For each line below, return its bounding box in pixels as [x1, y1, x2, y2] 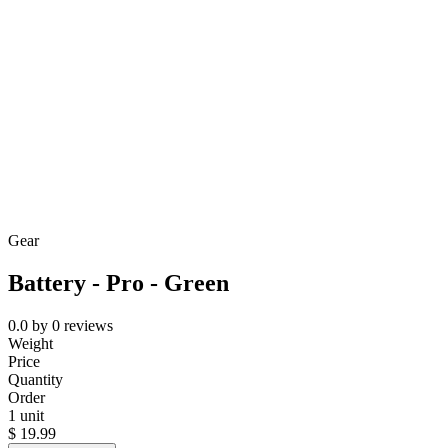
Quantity [8, 371, 63, 389]
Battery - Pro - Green [8, 270, 229, 297]
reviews [64, 317, 113, 335]
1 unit [8, 407, 44, 425]
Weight [8, 335, 53, 353]
